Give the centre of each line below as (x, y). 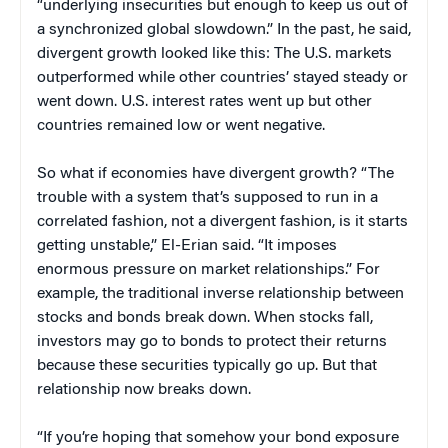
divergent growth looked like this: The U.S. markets (214, 54)
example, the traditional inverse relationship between (220, 294)
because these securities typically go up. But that (207, 366)
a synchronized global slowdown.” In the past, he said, (224, 30)
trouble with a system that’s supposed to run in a (207, 198)
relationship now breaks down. (144, 390)
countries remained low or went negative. (181, 126)
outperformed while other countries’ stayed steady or (222, 78)
